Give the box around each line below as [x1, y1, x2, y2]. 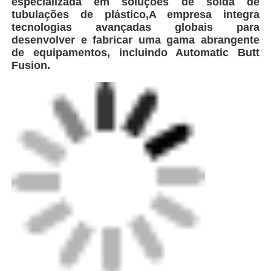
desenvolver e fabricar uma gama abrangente [11, 34, 260, 47]
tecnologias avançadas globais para [11, 21, 260, 34]
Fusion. [11, 59, 51, 72]
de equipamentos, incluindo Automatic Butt [11, 47, 260, 59]
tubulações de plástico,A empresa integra [11, 8, 260, 21]
